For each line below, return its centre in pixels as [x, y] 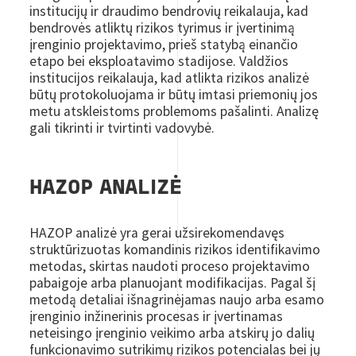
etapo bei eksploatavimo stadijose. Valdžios [159, 61]
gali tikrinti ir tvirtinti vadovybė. [122, 128]
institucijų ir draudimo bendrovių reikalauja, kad [169, 11]
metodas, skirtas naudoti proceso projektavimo [170, 266]
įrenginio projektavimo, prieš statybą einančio [164, 44]
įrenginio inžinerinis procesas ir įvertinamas [157, 316]
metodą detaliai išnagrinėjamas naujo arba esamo [177, 299]
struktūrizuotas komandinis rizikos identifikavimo [175, 249]
